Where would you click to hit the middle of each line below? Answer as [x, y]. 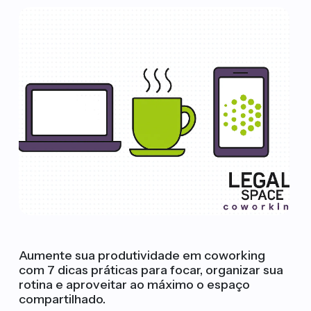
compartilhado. [62, 299]
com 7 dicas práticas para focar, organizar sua [151, 270]
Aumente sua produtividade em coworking [142, 255]
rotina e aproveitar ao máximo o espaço [134, 285]
